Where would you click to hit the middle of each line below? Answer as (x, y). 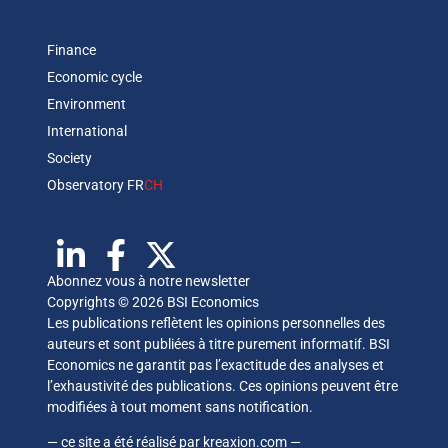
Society (69, 157)
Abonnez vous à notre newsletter (148, 280)
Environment (86, 103)
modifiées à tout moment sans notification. (179, 406)
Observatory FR (95, 184)
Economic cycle (94, 76)
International (86, 130)
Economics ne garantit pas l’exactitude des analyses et (215, 364)
